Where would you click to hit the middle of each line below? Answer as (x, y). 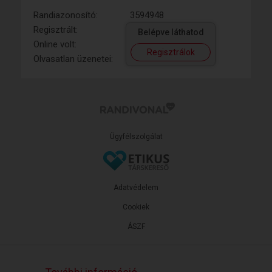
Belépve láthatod (171, 32)
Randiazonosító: (66, 15)
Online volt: (55, 44)
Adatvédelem (136, 187)
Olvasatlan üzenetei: (73, 59)
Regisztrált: (56, 29)
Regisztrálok (171, 52)
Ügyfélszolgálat (136, 136)
